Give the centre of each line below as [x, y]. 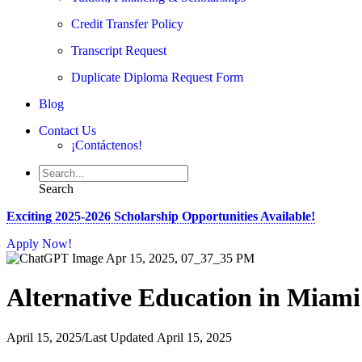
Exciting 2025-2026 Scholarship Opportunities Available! [161, 216]
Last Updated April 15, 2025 [158, 337]
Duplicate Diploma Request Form [157, 77]
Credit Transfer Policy [127, 24]
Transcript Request [119, 51]
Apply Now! [39, 244]
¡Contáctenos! [107, 145]
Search [56, 189]
